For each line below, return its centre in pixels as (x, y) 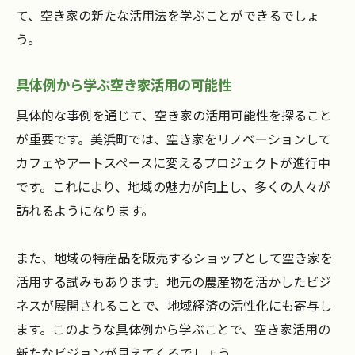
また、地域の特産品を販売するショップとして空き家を (174, 258)
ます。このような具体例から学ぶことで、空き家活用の (173, 329)
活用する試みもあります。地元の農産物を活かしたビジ (174, 282)
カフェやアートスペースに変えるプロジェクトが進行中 (173, 163)
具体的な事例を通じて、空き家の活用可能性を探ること (174, 115)
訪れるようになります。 (85, 210)
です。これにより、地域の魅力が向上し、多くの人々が (173, 187)
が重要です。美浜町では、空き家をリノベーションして (174, 139)
